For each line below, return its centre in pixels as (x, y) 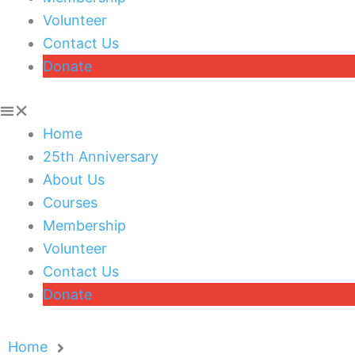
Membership (84, 225)
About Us (74, 179)
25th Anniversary (101, 156)
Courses (70, 202)
